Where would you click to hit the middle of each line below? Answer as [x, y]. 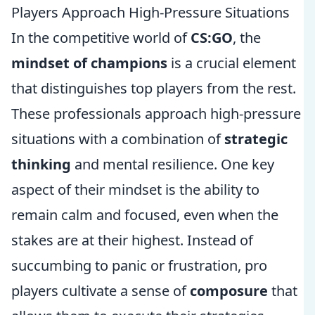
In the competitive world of [101, 38]
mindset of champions [89, 63]
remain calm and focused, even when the [145, 215]
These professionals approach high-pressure [156, 114]
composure [229, 291]
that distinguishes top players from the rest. [154, 88]
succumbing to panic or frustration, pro [139, 265]
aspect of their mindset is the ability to [135, 189]
